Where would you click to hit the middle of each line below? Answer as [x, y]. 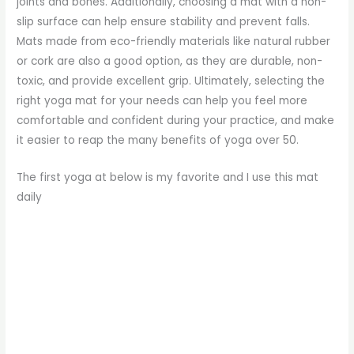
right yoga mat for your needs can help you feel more [162, 100]
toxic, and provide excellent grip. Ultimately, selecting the [171, 81]
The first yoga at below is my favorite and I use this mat [168, 177]
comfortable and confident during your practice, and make [176, 120]
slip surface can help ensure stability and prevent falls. [164, 21]
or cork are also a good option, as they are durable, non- [170, 61]
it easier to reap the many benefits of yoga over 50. [158, 140]
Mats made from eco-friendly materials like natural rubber [174, 41]
